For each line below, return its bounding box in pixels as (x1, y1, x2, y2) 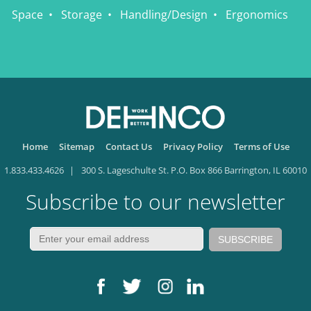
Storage (61, 6, 102, 22)
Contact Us (105, 140, 152, 153)
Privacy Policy (162, 140, 223, 153)
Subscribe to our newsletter (26, 187, 285, 216)
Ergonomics (226, 6, 288, 22)
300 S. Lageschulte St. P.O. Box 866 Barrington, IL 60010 (81, 163, 307, 176)
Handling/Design (120, 6, 208, 22)
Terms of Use (233, 140, 289, 153)
